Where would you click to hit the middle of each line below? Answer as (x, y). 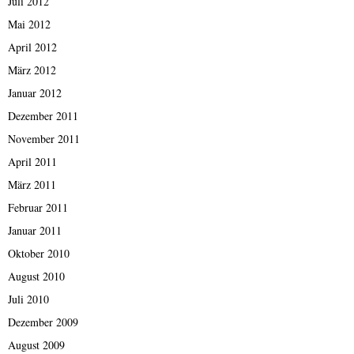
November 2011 (44, 139)
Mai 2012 (29, 24)
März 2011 (32, 185)
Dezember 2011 (43, 116)
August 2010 (36, 277)
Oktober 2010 (39, 254)
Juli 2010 (28, 299)
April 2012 (32, 47)
